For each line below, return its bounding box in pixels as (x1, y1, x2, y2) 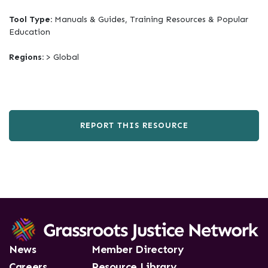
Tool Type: (9, 14, 54, 25)
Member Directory (91, 243, 184, 257)
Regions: (9, 52, 46, 62)
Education (9, 27, 50, 37)
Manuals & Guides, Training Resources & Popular (54, 14, 248, 25)
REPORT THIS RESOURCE (80, 121, 188, 130)
